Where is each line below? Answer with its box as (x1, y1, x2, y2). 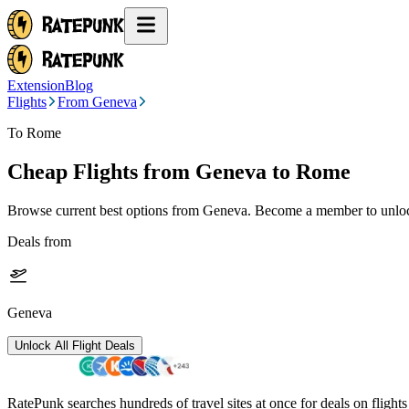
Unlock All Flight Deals (15, 338, 135, 352)
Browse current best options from (7, 202, 203, 218)
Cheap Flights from (7, 159, 190, 184)
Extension (7, 78, 65, 93)
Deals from (7, 233, 71, 249)
